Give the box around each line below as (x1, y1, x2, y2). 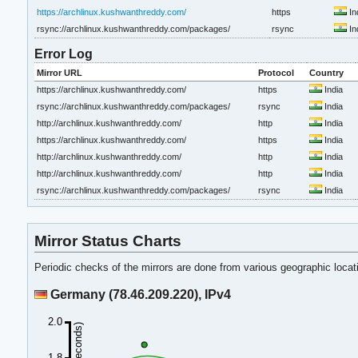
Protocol (257, 67, 294, 78)
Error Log (34, 46, 93, 61)
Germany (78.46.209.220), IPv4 (47, 286, 232, 301)
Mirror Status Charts (34, 232, 182, 250)
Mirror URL (36, 67, 82, 78)
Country (308, 67, 344, 78)
